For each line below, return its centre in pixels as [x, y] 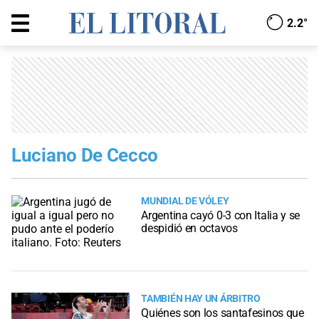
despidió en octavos [189, 229]
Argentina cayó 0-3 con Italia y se [221, 216]
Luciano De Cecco [85, 155]
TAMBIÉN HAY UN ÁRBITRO [201, 299]
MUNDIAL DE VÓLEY [185, 201]
